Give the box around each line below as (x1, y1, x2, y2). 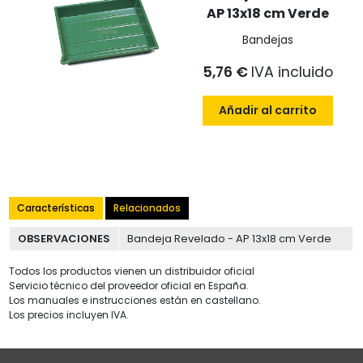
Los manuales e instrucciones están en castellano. (9, 293, 262, 307)
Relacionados (113, 200, 181, 215)
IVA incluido (250, 62, 333, 82)
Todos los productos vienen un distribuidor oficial (9, 263, 255, 278)
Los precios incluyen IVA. (9, 307, 130, 322)
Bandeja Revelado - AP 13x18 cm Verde (127, 230, 332, 246)
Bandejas (241, 31, 293, 48)
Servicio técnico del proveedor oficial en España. (9, 278, 250, 293)
